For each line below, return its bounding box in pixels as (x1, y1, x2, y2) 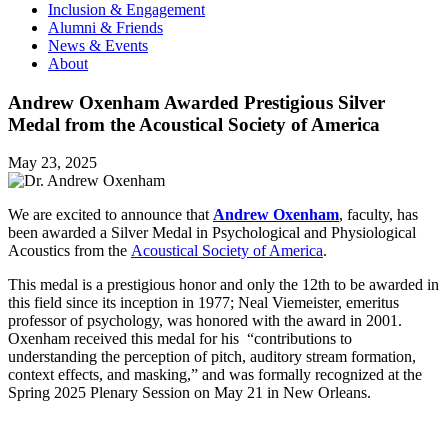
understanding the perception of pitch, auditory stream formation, (8, 348, 416, 366)
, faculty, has (339, 206, 418, 224)
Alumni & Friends (48, 18, 163, 36)
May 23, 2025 (8, 154, 97, 172)
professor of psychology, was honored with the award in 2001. (8, 312, 402, 330)
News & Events (48, 36, 148, 54)
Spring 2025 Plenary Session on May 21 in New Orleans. (8, 384, 375, 402)
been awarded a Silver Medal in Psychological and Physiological (8, 224, 416, 242)
